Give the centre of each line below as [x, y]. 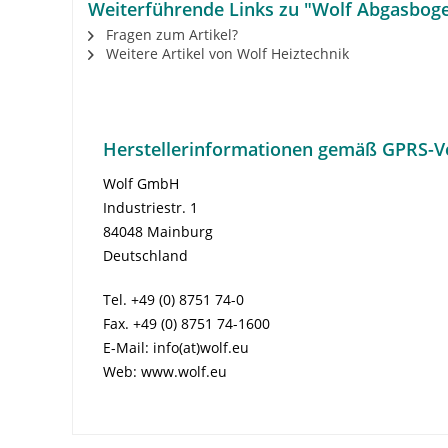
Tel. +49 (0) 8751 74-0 [173, 299]
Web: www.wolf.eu [165, 371]
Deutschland [145, 255]
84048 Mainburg [158, 231]
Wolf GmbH [141, 183]
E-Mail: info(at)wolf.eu [176, 347]
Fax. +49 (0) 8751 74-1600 [186, 323]
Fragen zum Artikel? [170, 34]
